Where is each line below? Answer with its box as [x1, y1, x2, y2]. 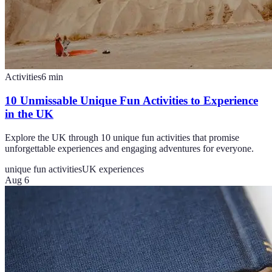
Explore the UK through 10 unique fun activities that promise [5, 132, 239, 143]
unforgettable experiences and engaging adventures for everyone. [5, 143, 254, 154]
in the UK [5, 107, 53, 120]
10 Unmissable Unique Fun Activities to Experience [5, 93, 258, 107]
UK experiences [82, 163, 144, 174]
